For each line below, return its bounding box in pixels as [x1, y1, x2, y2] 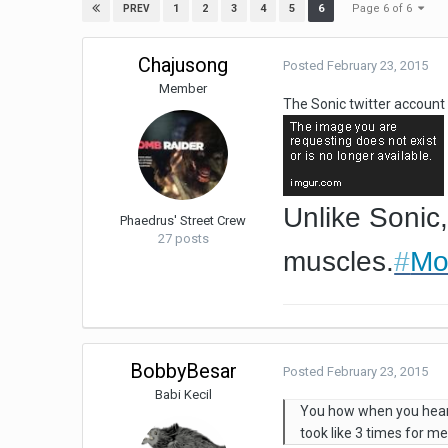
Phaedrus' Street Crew [120, 213, 247, 229]
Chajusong [138, 53, 229, 78]
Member [159, 81, 208, 97]
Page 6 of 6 [352, 2, 419, 15]
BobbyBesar [129, 359, 237, 384]
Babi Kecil [154, 387, 212, 403]
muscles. [283, 246, 395, 278]
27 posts [157, 231, 209, 247]
